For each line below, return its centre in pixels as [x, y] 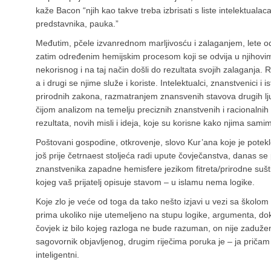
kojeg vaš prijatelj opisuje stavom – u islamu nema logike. [145, 182]
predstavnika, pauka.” [77, 24]
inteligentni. [57, 255]
